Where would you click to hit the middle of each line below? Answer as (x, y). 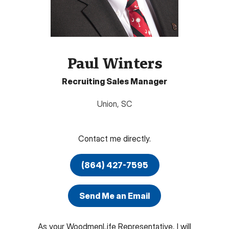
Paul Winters (114, 63)
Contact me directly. (114, 139)
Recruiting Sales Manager (114, 82)
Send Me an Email (114, 196)
